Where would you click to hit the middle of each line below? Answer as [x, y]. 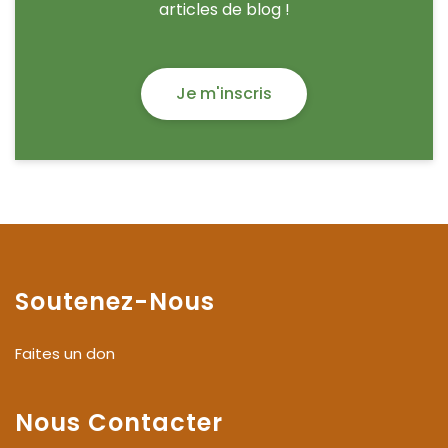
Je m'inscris [224, 94]
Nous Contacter [119, 422]
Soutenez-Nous [115, 302]
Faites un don [65, 354]
